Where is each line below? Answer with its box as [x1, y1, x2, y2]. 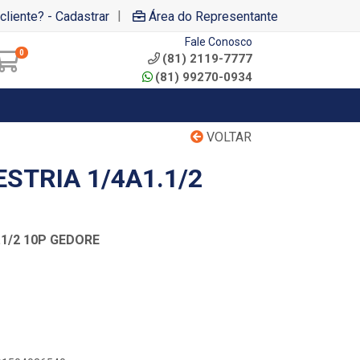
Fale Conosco [185, 35, 252, 48]
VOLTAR [203, 129, 252, 145]
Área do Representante [149, 8, 278, 24]
